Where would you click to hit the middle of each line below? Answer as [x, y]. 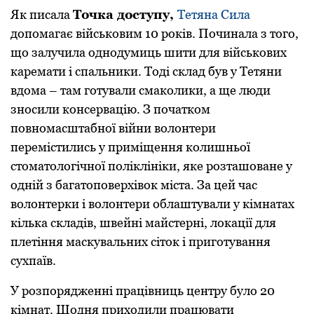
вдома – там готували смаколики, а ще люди [141, 90]
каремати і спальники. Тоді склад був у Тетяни [146, 71]
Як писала [42, 14]
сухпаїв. [33, 260]
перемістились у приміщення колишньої [130, 146]
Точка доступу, [125, 14]
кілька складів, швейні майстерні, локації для [143, 222]
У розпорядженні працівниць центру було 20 [143, 290]
